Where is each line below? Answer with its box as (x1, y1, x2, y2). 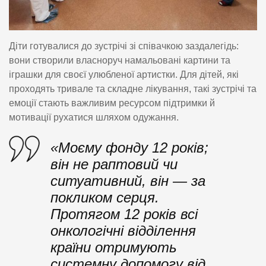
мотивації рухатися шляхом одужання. (9, 112, 179, 122)
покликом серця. (50, 189, 159, 206)
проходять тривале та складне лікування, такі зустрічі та (9, 83, 256, 94)
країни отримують (50, 239, 177, 256)
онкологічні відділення (50, 223, 196, 239)
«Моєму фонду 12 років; (50, 140, 208, 156)
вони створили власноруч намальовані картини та (9, 55, 230, 65)
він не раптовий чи (50, 156, 178, 173)
